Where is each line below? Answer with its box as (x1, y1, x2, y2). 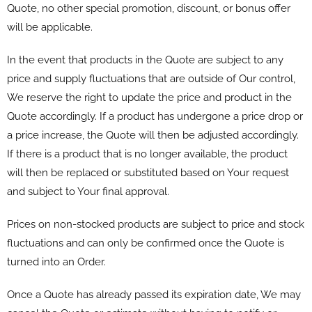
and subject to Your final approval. (7, 185, 169, 198)
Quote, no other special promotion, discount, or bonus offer (7, 1, 290, 15)
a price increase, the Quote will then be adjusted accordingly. (7, 128, 299, 141)
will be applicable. (7, 20, 93, 33)
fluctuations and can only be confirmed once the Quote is (7, 236, 284, 249)
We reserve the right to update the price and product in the (7, 91, 292, 104)
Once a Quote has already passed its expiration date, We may (7, 288, 301, 301)
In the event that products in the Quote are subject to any (7, 53, 283, 66)
